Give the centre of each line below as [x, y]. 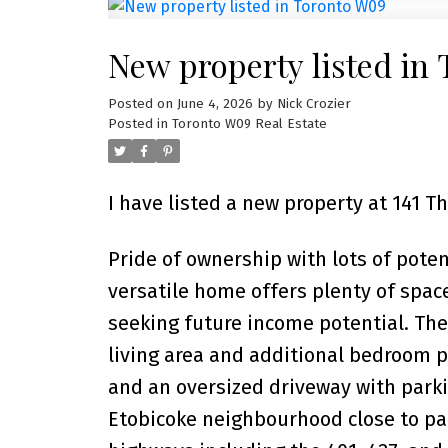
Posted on [142, 104]
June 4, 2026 [214, 104]
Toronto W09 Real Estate [249, 124]
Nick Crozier [313, 104]
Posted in [137, 124]
